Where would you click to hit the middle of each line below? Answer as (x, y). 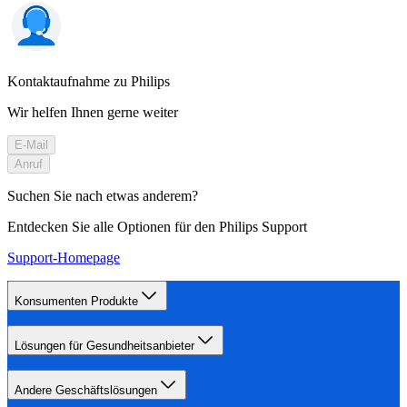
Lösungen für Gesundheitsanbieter (104, 345)
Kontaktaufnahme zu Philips (89, 81)
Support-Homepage (64, 257)
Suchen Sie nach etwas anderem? (103, 195)
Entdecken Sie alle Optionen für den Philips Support (157, 226)
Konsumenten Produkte (76, 301)
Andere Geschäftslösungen (86, 390)
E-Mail (31, 144)
